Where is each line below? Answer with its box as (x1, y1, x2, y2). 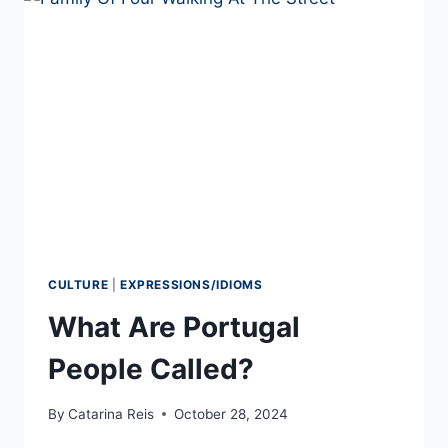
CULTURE (48, 277, 109, 293)
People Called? (48, 352, 254, 387)
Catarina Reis (68, 405, 155, 422)
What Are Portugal (48, 310, 300, 345)
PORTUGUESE (133, 20, 233, 37)
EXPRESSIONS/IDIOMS (119, 277, 263, 293)
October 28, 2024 (174, 405, 289, 422)
